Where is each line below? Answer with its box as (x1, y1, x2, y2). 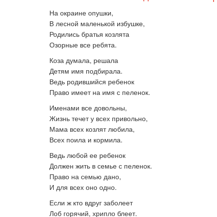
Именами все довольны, (49, 103, 127, 112)
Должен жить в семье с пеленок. (49, 161, 152, 170)
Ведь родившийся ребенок (49, 77, 134, 86)
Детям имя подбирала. (49, 66, 123, 76)
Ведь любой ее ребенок (49, 150, 125, 160)
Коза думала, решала (49, 55, 118, 65)
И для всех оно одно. (49, 182, 117, 192)
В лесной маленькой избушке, (49, 18, 145, 28)
